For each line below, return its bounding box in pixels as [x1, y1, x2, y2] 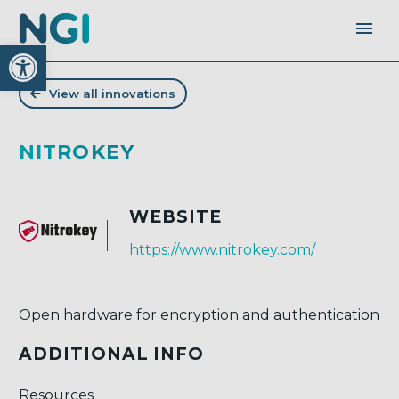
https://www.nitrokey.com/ [129, 241, 315, 258]
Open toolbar [8, 35, 193, 69]
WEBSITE [129, 206, 222, 227]
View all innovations [49, 86, 175, 101]
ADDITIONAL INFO [19, 344, 205, 365]
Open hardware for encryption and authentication [19, 305, 379, 323]
